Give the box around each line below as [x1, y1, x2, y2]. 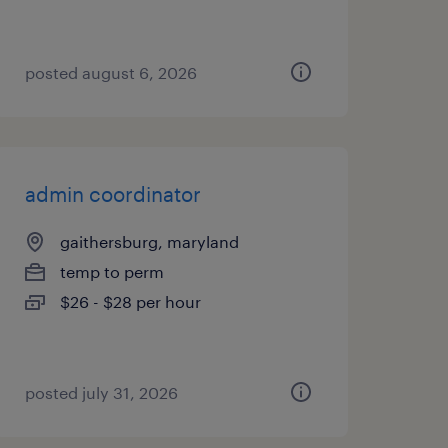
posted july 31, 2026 [24, 383, 178, 402]
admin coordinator [24, 182, 201, 206]
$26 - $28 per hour [59, 292, 201, 311]
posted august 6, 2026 [24, 63, 197, 82]
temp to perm [59, 262, 164, 281]
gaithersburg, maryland [59, 232, 239, 251]
